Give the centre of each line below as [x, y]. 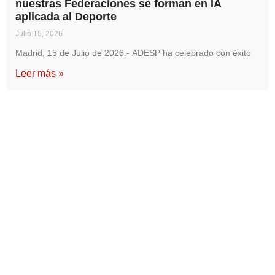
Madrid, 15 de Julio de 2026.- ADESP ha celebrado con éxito [133, 53]
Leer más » [40, 73]
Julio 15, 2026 [39, 34]
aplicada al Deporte [66, 17]
